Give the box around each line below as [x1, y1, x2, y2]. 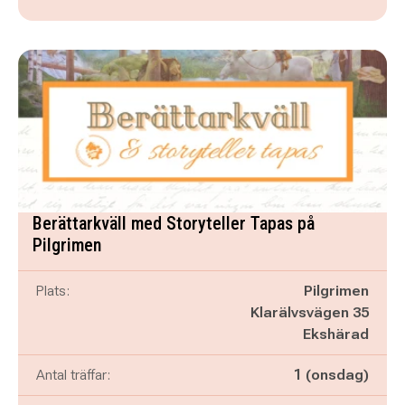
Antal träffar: [36, 366, 110, 383]
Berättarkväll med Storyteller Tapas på [33, 212, 315, 234]
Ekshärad [303, 325, 369, 343]
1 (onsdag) [294, 366, 369, 383]
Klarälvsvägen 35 [250, 304, 369, 321]
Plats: [36, 282, 70, 299]
